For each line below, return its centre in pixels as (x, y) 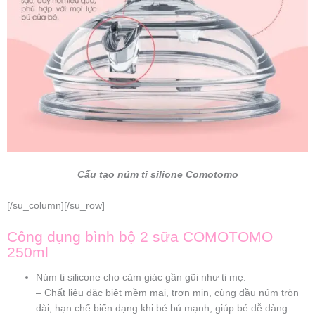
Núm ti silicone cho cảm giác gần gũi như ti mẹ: (141, 277)
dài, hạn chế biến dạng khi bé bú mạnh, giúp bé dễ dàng (162, 308)
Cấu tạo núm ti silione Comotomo (157, 174)
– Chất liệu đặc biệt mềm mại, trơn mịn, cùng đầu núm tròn (168, 292)
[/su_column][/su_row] (56, 205)
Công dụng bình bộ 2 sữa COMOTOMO (140, 236)
